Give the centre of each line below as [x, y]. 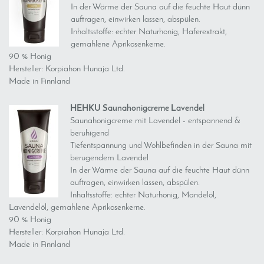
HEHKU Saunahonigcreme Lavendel [137, 109]
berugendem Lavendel [109, 158]
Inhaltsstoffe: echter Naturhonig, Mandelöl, [143, 195]
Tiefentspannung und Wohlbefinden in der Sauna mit [161, 146]
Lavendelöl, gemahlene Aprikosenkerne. [77, 208]
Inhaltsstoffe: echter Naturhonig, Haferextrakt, [149, 32]
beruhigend [90, 133]
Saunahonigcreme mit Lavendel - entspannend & [155, 121]
